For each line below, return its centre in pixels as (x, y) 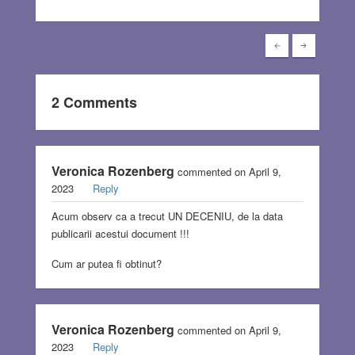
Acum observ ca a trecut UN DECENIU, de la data (167, 216)
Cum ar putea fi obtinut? (106, 264)
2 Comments (94, 103)
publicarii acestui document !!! (120, 234)
